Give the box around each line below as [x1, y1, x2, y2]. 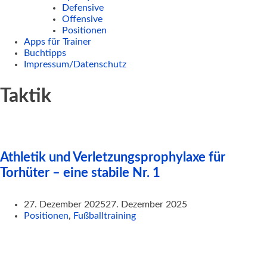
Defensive [62, 3, 104, 13]
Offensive [62, 14, 103, 24]
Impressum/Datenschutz [24, 60, 126, 69]
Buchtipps [24, 48, 66, 58]
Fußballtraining [73, 211, 136, 221]
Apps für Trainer [24, 37, 91, 46]
